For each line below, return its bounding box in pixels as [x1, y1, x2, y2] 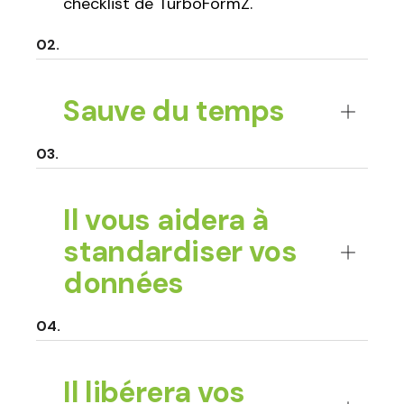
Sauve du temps [63, 92, 285, 131]
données [63, 264, 184, 303]
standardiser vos [63, 233, 298, 271]
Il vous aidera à [63, 201, 269, 240]
